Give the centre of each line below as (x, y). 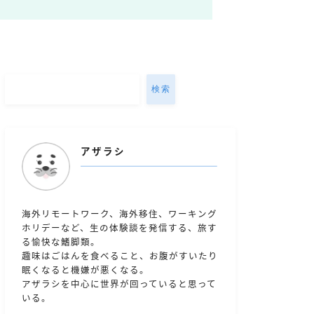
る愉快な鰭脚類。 (61, 242)
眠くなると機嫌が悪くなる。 (86, 270)
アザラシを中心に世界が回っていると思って (119, 284)
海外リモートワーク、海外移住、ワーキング (120, 214)
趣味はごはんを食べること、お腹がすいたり (120, 256)
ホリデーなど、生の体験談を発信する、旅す (120, 228)
